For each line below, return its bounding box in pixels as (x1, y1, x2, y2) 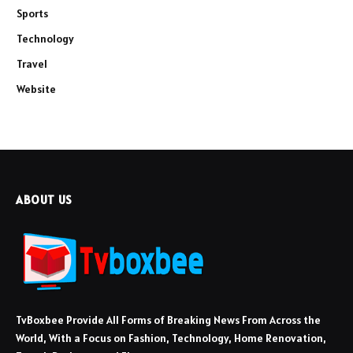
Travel (17, 57, 47, 72)
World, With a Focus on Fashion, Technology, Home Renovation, (16, 331, 326, 346)
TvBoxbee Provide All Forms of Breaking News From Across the (16, 313, 321, 328)
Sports (17, 6, 48, 21)
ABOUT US (16, 192, 72, 208)
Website (17, 82, 56, 97)
